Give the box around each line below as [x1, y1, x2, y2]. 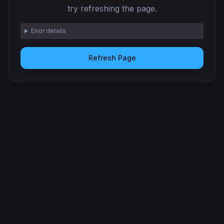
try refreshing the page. [67, 3, 157, 13]
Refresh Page [88, 53, 136, 62]
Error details [30, 27, 66, 34]
